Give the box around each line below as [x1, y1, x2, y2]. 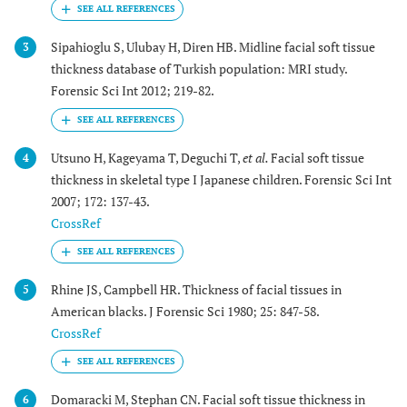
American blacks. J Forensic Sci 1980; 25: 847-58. [51, 302, 320, 320]
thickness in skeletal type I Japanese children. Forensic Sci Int [51, 170, 392, 188]
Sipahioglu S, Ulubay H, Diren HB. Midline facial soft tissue [51, 38, 375, 56]
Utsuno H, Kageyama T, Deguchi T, [51, 148, 243, 166]
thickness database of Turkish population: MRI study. [51, 60, 347, 78]
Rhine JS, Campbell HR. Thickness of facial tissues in [51, 280, 342, 298]
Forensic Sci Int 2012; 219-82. [51, 82, 214, 100]
